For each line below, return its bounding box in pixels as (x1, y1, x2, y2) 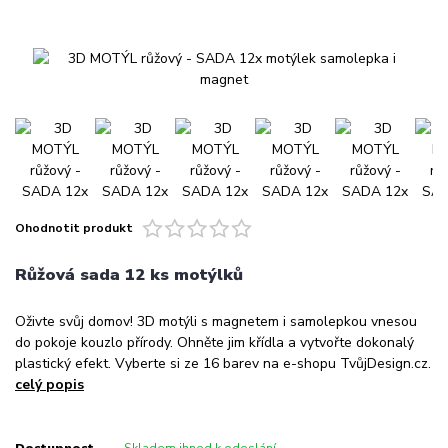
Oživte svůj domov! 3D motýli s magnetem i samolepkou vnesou (15, 312, 417, 332)
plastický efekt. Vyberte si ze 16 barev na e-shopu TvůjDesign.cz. (15, 354, 431, 374)
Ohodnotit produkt (15, 219, 133, 236)
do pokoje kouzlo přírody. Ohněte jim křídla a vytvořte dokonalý (15, 333, 414, 353)
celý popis (15, 375, 84, 395)
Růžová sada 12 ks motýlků (15, 263, 243, 287)
